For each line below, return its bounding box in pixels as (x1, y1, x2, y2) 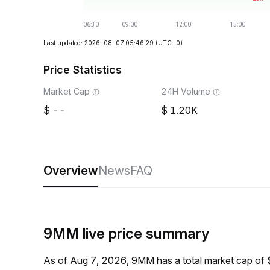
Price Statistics (43, 63, 122, 76)
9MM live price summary (43, 225, 209, 242)
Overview (43, 163, 98, 178)
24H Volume (161, 86, 210, 96)
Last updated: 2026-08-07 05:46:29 (43, 39, 154, 46)
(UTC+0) (155, 39, 183, 46)
